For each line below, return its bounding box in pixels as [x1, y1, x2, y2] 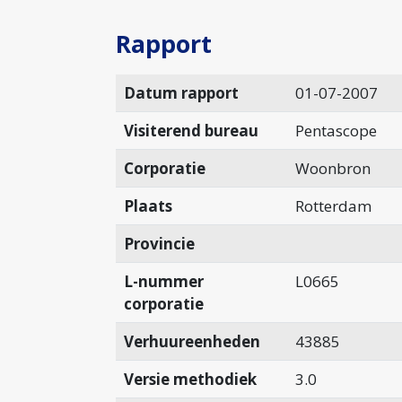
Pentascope [294, 120, 377, 141]
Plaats [123, 196, 172, 216]
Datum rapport [123, 83, 239, 103]
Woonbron [294, 158, 371, 179]
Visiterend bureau [123, 120, 258, 141]
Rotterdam [294, 196, 371, 216]
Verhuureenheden [123, 331, 260, 352]
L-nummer [123, 271, 204, 292]
